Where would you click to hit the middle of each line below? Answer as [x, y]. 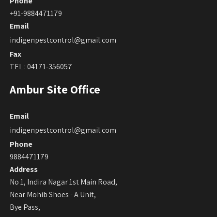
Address [24, 169]
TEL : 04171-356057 [41, 66]
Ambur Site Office [55, 89]
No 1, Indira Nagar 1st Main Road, [63, 182]
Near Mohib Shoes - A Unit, [53, 194]
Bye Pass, [25, 207]
